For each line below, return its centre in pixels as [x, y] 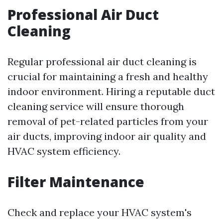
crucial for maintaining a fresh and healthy [108, 77]
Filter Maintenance [76, 182]
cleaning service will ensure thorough [96, 107]
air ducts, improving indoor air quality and [107, 136]
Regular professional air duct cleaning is [102, 62]
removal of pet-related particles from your [108, 121]
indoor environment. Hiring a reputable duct [111, 92]
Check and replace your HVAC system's [100, 213]
